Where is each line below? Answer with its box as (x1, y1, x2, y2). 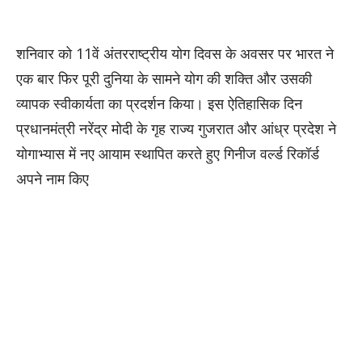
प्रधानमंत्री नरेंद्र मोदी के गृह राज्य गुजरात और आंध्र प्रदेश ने (16, 118, 336, 138)
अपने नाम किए (16, 168, 89, 188)
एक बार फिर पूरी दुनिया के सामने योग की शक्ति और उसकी (16, 68, 312, 88)
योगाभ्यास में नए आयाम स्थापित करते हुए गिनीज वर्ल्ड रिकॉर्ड (16, 143, 319, 163)
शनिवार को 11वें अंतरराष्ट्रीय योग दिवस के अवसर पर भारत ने (16, 43, 334, 63)
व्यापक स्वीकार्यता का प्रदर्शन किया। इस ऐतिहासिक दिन (16, 93, 302, 113)
